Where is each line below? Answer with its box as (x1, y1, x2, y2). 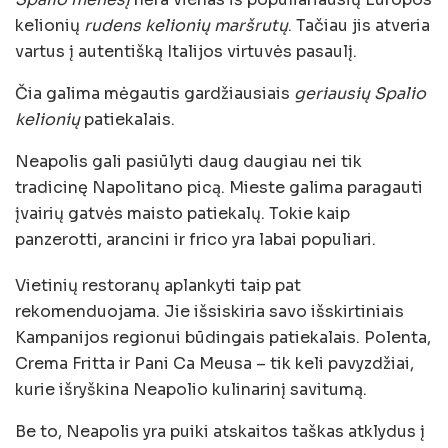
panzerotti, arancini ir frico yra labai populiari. (15, 228, 376, 250)
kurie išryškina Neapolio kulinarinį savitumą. (15, 378, 367, 400)
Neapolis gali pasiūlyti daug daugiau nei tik (15, 150, 362, 172)
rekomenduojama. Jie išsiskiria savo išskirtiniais (15, 300, 404, 322)
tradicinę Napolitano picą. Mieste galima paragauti (15, 176, 423, 198)
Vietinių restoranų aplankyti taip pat (15, 274, 301, 296)
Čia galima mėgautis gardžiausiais (15, 82, 294, 104)
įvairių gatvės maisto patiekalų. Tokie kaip (15, 202, 350, 224)
